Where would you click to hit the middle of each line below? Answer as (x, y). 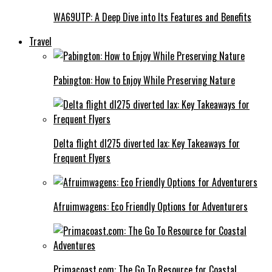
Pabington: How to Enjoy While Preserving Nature (144, 80)
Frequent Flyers (82, 158)
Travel (40, 41)
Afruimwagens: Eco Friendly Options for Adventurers (151, 206)
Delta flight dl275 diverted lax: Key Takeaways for (147, 143)
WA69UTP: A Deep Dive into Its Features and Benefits (152, 17)
